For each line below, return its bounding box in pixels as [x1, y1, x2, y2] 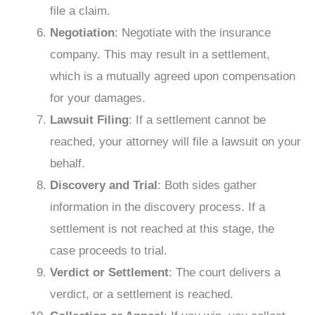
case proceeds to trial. [50, 244, 167, 257]
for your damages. [50, 91, 146, 105]
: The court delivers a [169, 266, 281, 279]
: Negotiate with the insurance [115, 26, 271, 39]
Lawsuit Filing [50, 113, 129, 127]
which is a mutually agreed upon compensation [50, 70, 295, 83]
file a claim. [50, 4, 110, 18]
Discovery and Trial [50, 179, 157, 192]
